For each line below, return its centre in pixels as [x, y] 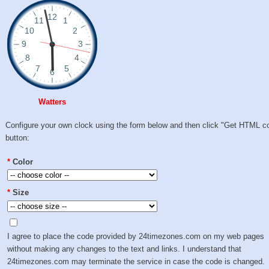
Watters [53, 101]
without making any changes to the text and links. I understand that [125, 249]
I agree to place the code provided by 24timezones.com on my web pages [136, 237]
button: [18, 138]
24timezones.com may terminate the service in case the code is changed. [136, 262]
